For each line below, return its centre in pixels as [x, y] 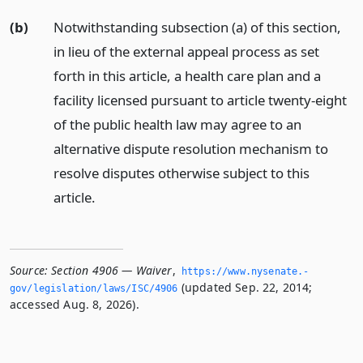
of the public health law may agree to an [177, 124]
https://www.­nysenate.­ [246, 271]
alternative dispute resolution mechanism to [190, 148]
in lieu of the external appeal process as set [186, 51]
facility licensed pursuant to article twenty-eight [200, 100]
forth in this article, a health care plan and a [187, 75]
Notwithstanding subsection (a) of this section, [197, 27]
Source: [29, 270]
